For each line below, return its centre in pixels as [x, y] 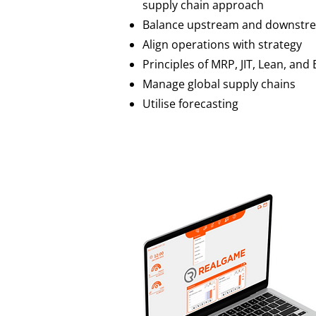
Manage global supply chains [219, 84]
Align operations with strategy [222, 44]
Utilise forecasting [190, 104]
